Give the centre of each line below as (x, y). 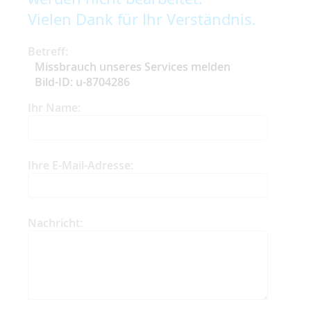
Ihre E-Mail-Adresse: (81, 165)
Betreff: (48, 51)
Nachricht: (55, 222)
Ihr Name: (54, 107)
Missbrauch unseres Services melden (133, 66)
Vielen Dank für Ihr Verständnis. (142, 19)
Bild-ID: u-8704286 (82, 82)
